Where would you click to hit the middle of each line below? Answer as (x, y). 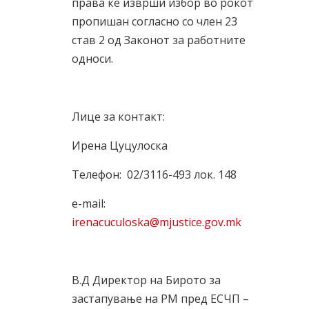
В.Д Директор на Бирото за (146, 280)
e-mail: (89, 203)
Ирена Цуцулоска (120, 146)
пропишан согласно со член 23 (154, 21)
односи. (92, 59)
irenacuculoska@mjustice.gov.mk (157, 222)
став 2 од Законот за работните (159, 40)
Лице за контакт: (118, 117)
